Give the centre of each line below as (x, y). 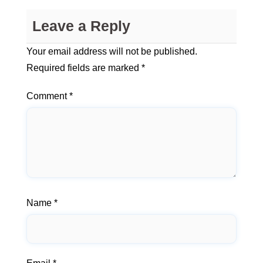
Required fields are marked (84, 68)
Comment (48, 96)
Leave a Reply (81, 26)
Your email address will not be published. (112, 52)
